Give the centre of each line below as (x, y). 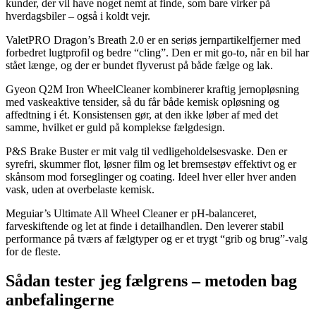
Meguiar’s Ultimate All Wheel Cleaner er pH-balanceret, (131, 213)
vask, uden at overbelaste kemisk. (80, 189)
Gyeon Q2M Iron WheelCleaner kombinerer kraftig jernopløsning (152, 89)
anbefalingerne (60, 300)
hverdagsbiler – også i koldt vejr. (78, 16)
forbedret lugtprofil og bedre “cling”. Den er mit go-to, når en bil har (157, 52)
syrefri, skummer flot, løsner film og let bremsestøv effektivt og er (151, 164)
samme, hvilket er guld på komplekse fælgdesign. (115, 127)
